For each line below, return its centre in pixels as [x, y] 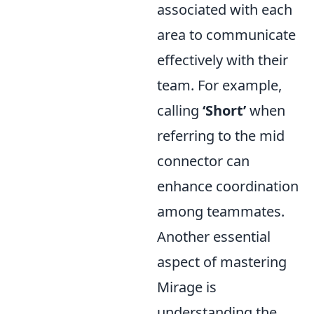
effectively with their [223, 60]
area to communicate [226, 35]
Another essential [214, 237]
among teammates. [221, 211]
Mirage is [187, 287]
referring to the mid [221, 136]
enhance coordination [228, 186]
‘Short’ [224, 110]
